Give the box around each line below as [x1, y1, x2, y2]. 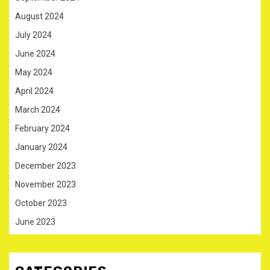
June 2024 [15, 49, 55, 59]
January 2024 [15, 142, 67, 152]
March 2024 [15, 105, 60, 115]
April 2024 [15, 86, 54, 96]
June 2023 [15, 217, 55, 227]
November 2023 [15, 180, 76, 190]
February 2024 [15, 124, 70, 134]
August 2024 [15, 11, 64, 22]
